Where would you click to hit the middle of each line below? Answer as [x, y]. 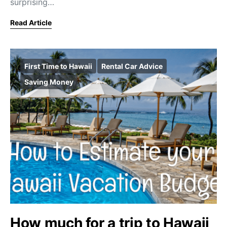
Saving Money [49, 82]
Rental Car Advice [132, 66]
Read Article [31, 23]
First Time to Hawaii [58, 66]
